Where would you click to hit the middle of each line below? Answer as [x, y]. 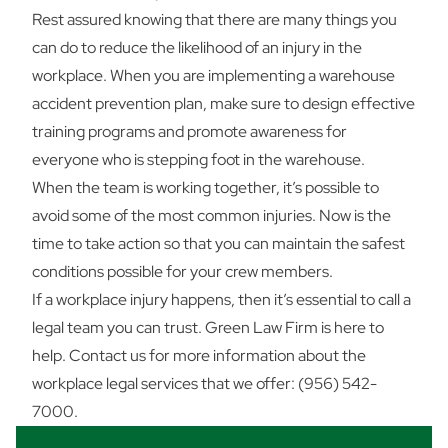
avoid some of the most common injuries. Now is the [211, 215]
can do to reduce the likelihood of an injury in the [197, 47]
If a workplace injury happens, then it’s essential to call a [221, 299]
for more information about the [256, 355]
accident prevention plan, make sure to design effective [223, 103]
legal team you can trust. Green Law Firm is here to [208, 327]
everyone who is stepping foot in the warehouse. [198, 159]
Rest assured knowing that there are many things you [214, 19]
